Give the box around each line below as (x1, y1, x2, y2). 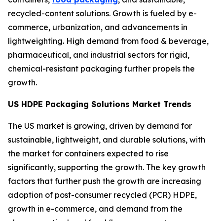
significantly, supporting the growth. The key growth (8, 162, 206, 172)
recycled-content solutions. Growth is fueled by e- (8, 8, 197, 18)
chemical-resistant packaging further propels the (8, 63, 195, 74)
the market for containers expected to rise (8, 148, 169, 158)
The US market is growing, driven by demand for (8, 120, 192, 131)
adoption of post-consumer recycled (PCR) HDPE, (8, 189, 197, 200)
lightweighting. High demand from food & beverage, (8, 36, 209, 46)
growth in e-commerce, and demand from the (8, 203, 183, 214)
